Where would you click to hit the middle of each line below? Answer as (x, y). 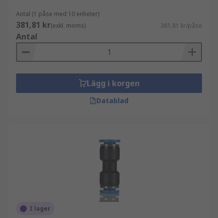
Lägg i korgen (113, 83)
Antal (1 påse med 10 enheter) (58, 14)
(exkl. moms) (68, 26)
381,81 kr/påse (181, 26)
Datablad (112, 100)
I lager (40, 209)
